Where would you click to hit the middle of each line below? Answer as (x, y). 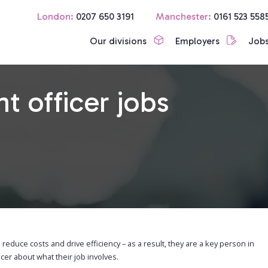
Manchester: (183, 17)
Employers (199, 41)
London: (55, 17)
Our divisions (120, 41)
